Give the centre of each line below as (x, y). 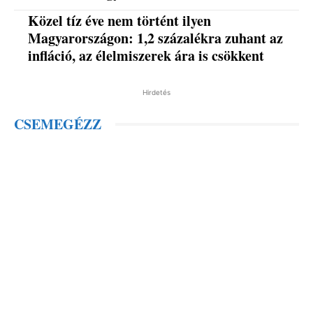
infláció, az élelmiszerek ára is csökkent (146, 56)
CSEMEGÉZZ (58, 124)
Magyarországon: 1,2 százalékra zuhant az (156, 38)
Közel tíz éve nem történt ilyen (120, 21)
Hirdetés (156, 93)
